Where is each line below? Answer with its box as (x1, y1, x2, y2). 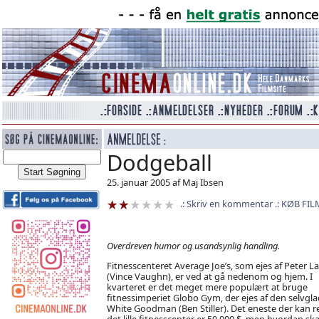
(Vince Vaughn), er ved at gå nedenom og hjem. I (106, 269, 313, 283)
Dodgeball (106, 147, 212, 177)
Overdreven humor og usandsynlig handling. (106, 239, 280, 252)
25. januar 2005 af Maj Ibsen (106, 176, 224, 189)
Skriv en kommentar (186, 197, 273, 210)
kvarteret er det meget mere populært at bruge (106, 280, 308, 293)
